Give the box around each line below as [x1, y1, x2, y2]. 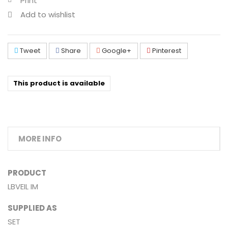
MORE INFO [18, 133, 62, 145]
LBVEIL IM [8, 181, 38, 192]
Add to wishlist [20, 9, 75, 20]
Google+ [100, 46, 131, 56]
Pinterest [151, 46, 181, 56]
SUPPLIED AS [8, 203, 57, 214]
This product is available [13, 78, 105, 89]
